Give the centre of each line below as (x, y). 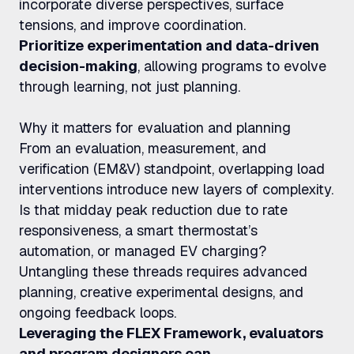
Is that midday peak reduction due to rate (153, 210)
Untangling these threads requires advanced (163, 271)
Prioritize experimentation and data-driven (169, 45)
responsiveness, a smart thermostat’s (138, 230)
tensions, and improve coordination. (132, 25)
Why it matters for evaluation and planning (155, 128)
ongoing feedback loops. (98, 313)
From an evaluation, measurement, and (143, 148)
